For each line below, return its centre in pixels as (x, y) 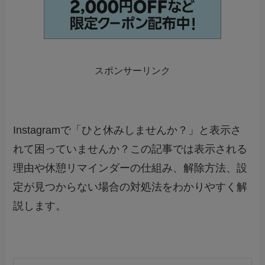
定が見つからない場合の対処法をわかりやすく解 (130, 187)
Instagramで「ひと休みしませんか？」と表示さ (127, 130)
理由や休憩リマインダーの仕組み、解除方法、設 (130, 168)
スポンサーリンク (132, 71)
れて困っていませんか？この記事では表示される (130, 149)
